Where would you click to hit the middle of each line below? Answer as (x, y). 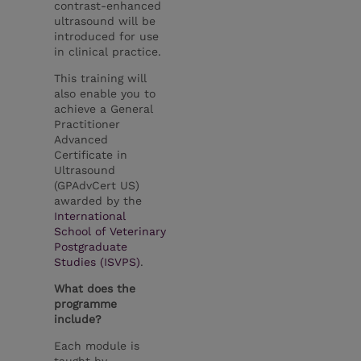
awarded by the (98, 200)
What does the (95, 288)
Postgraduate (91, 246)
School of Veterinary (110, 231)
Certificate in (91, 154)
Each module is (97, 345)
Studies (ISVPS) (98, 261)
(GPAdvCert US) (97, 185)
